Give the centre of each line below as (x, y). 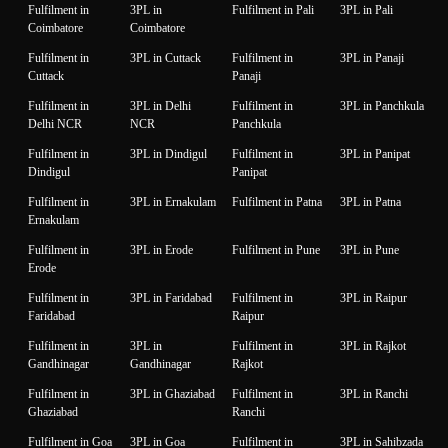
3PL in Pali (366, 10)
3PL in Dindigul (168, 154)
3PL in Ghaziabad (172, 394)
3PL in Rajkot (373, 346)
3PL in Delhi (160, 106)
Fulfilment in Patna (277, 202)
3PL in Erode (161, 250)
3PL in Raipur (373, 298)
